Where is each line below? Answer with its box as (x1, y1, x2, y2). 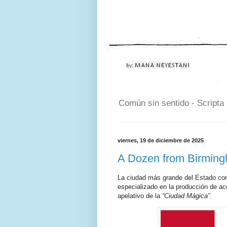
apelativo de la (118, 192, 162, 200)
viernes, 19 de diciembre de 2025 (118, 137, 204, 144)
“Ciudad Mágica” (162, 192, 210, 200)
